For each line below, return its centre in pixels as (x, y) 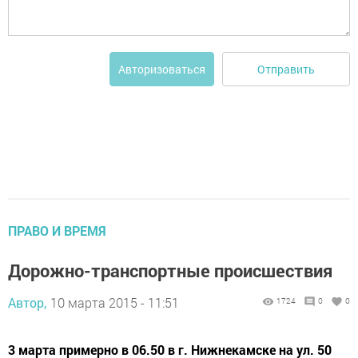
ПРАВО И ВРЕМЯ (57, 231)
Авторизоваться (162, 69)
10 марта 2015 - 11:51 (115, 302)
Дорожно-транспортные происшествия (170, 270)
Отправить (286, 69)
